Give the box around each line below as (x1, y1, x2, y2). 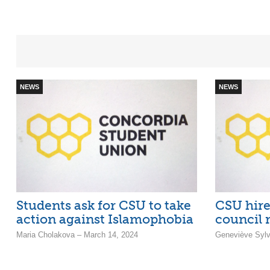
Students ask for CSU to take (16, 198, 191, 213)
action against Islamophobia (16, 212, 193, 227)
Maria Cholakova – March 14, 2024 (16, 230, 138, 240)
